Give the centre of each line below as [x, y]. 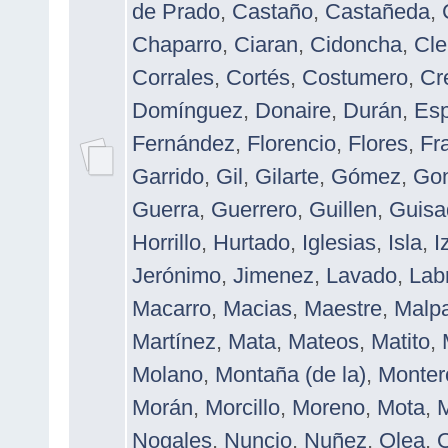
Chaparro [177, 44]
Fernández [183, 143]
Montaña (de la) [290, 374]
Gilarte [287, 176]
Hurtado [251, 242]
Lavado [361, 275]
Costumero [355, 77]
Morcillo [242, 407]
